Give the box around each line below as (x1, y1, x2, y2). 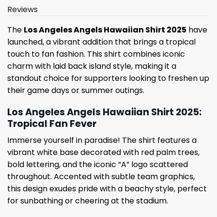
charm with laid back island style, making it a (7, 61, 176, 72)
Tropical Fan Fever (7, 117, 96, 130)
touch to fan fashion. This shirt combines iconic (7, 48, 185, 60)
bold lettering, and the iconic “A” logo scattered (7, 159, 188, 170)
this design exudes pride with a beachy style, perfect (7, 183, 207, 195)
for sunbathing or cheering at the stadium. (7, 195, 168, 207)
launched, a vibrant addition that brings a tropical (7, 36, 196, 48)
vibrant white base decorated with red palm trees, (7, 147, 200, 158)
